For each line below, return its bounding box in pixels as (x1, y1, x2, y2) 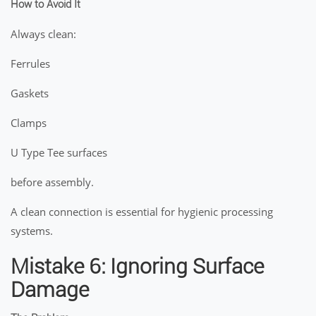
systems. (11, 224, 53, 238)
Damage (11, 277, 89, 302)
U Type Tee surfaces (11, 145, 107, 159)
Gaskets (11, 86, 49, 100)
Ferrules (11, 56, 50, 71)
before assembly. (11, 175, 94, 189)
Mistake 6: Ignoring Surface (11, 254, 264, 279)
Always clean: (11, 27, 76, 41)
